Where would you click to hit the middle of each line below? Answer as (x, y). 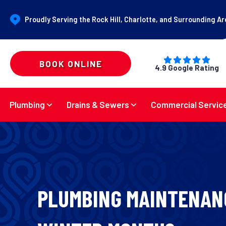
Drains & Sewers (98, 105)
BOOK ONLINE (71, 63)
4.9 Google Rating (187, 68)
